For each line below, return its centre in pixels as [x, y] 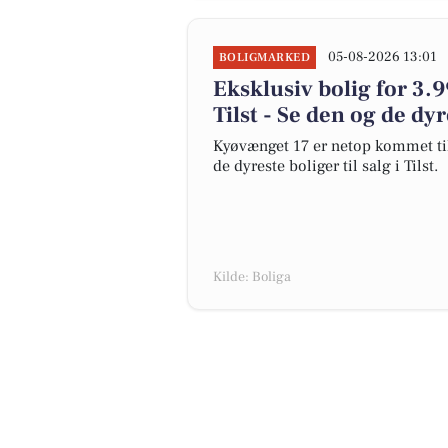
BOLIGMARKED [265, 57]
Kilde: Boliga [252, 277]
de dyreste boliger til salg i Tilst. [325, 166]
